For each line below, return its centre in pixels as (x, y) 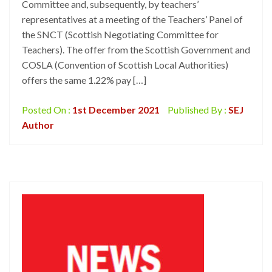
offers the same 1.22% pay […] (84, 80)
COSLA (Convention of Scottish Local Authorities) (125, 65)
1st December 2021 (116, 110)
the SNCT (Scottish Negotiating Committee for (120, 34)
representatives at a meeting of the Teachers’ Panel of (132, 19)
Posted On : (47, 110)
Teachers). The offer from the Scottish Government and (136, 49)
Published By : (197, 110)
